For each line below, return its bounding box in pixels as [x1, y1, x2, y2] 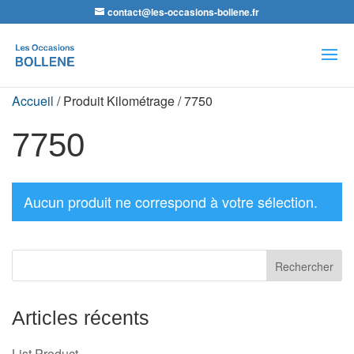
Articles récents [12, 307, 149, 329]
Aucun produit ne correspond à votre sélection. [24, 191, 318, 212]
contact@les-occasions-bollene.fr [107, 5, 259, 19]
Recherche [9, 28, 75, 46]
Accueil [12, 92, 54, 110]
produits [9, 53, 60, 71]
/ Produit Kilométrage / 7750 [54, 92, 213, 110]
